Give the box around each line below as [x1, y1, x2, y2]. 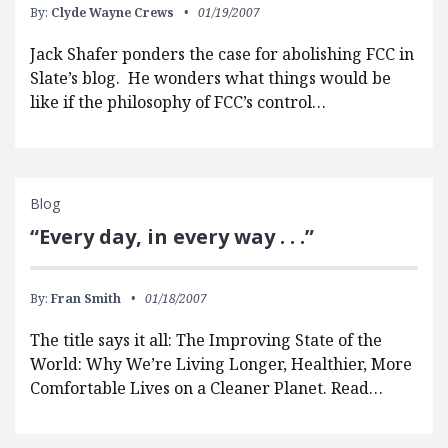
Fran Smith [51, 290, 121, 308]
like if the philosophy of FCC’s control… [30, 91, 326, 114]
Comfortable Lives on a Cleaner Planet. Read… [30, 377, 383, 400]
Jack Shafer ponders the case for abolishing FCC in [30, 43, 414, 66]
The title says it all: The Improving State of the [30, 329, 382, 352]
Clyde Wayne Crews [51, 4, 174, 22]
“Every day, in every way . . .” [30, 223, 314, 251]
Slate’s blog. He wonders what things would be [30, 67, 391, 90]
